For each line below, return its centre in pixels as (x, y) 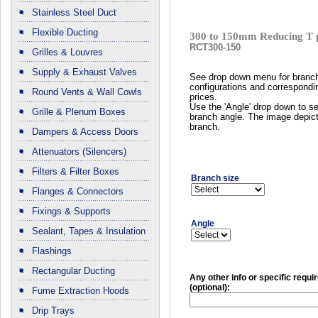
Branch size (215, 179)
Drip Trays (53, 311)
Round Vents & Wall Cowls (87, 92)
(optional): (210, 288)
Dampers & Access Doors (85, 132)
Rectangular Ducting (73, 271)
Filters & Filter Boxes (76, 172)
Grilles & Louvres (67, 53)
